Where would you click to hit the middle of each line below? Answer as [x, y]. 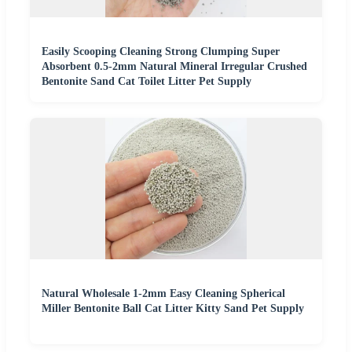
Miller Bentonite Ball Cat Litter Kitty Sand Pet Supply [173, 308]
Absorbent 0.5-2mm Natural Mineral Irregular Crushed [174, 66]
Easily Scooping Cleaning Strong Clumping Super [161, 51]
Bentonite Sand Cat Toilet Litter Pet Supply [147, 81]
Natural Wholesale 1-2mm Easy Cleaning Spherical [163, 293]
